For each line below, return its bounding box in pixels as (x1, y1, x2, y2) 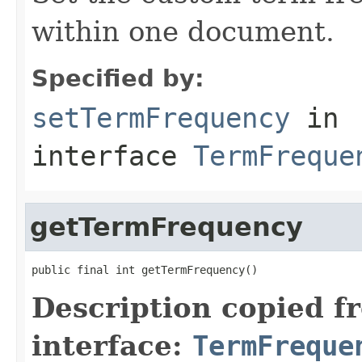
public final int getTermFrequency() (32, 263, 258, 276)
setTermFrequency (32, 101, 290, 134)
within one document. (32, 15, 335, 48)
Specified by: (32, 64, 204, 92)
